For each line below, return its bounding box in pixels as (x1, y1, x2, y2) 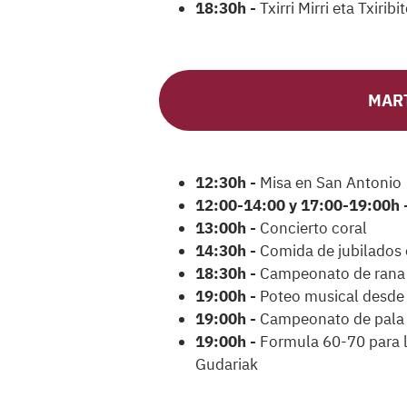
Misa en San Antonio (256, 173, 402, 194)
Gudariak (195, 354, 258, 375)
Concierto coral (260, 218, 367, 239)
